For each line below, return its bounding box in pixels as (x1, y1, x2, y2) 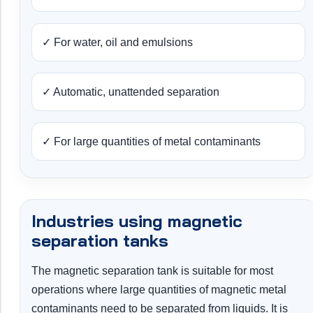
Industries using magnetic (31, 210, 242, 232)
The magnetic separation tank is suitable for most (31, 265, 273, 277)
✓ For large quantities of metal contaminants (42, 136, 261, 148)
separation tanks (31, 230, 168, 252)
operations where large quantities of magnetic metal (31, 284, 286, 296)
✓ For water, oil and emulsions (42, 36, 193, 49)
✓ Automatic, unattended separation (42, 86, 219, 99)
